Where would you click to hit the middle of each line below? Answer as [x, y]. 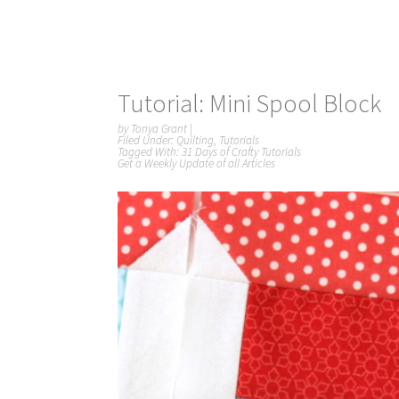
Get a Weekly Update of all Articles [196, 163]
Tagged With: [150, 152]
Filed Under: [147, 140]
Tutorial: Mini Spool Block [249, 103]
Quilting [195, 140]
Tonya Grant [159, 129]
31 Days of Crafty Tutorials [241, 152]
